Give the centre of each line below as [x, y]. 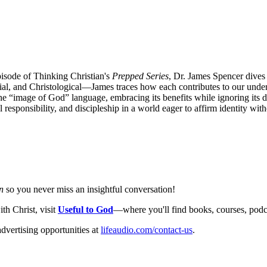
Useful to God [86, 209]
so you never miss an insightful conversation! [89, 189]
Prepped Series [140, 76]
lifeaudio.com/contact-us [147, 229]
